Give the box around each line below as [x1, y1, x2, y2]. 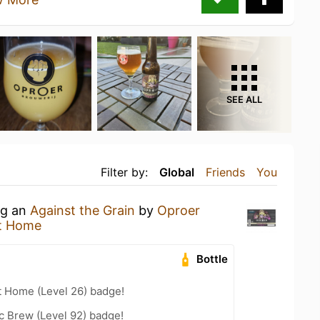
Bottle [196, 251, 229, 266]
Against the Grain [30, 202, 135, 218]
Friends [206, 164, 245, 179]
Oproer [157, 202, 200, 218]
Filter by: [101, 164, 148, 179]
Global [159, 164, 194, 179]
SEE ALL [226, 94, 262, 105]
